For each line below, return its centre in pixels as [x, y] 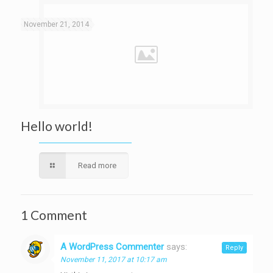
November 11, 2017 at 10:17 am [113, 260]
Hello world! [56, 126]
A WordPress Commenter [112, 247]
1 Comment [54, 215]
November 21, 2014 [56, 24]
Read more [97, 165]
